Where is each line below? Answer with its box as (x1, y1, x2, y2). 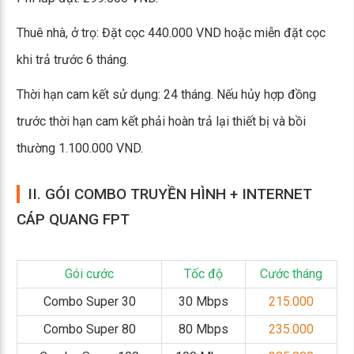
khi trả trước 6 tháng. (17, 52, 129, 67)
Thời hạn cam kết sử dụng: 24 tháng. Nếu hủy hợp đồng (17, 87, 316, 102)
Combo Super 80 (43, 322, 136, 337)
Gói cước (65, 266, 114, 281)
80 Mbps (179, 322, 228, 337)
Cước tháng (260, 266, 322, 281)
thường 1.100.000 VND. (17, 141, 143, 156)
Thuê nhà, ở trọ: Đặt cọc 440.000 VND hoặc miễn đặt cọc (17, 25, 326, 40)
